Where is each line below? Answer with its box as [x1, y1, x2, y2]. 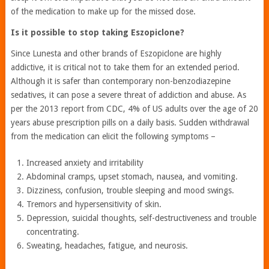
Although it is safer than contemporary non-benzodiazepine [10, 76, 231, 86]
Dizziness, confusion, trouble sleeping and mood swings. [26, 185, 235, 195]
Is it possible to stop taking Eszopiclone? [10, 27, 184, 37]
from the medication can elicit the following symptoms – [10, 131, 216, 141]
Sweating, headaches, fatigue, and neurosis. [26, 240, 189, 250]
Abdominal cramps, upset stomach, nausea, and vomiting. [26, 171, 238, 181]
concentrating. [26, 226, 80, 237]
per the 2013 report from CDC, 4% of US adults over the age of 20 [10, 103, 258, 113]
